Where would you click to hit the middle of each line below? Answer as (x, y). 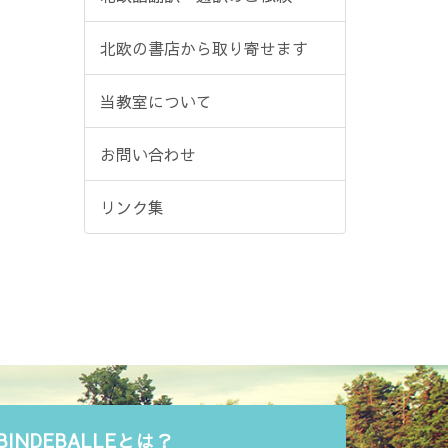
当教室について (155, 100)
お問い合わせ (147, 153)
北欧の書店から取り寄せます (203, 47)
